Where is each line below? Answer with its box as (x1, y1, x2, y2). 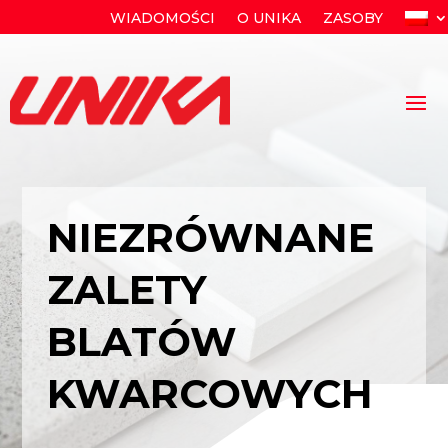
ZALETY (47, 265, 208, 315)
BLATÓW (47, 317, 238, 367)
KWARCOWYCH (47, 369, 374, 419)
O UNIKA (237, 9, 301, 27)
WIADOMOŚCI (110, 9, 215, 27)
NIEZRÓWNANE (47, 213, 375, 263)
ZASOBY (323, 9, 383, 27)
